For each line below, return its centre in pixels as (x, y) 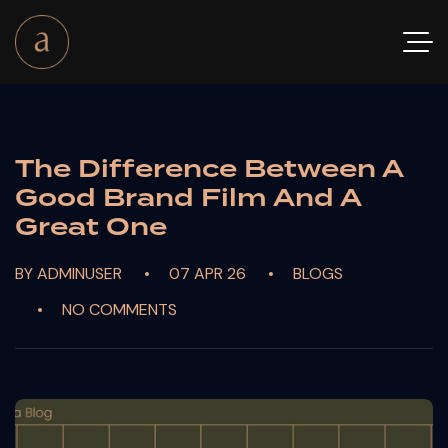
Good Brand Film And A (188, 197)
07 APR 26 (207, 273)
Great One (91, 226)
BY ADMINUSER (68, 273)
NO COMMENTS (119, 309)
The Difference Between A (209, 168)
